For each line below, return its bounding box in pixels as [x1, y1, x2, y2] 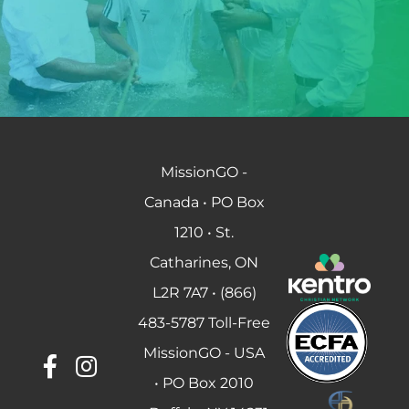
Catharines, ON [150, 254, 259, 271]
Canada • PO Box [143, 194, 265, 211]
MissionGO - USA [143, 344, 266, 362]
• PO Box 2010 [154, 374, 255, 392]
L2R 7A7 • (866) [152, 284, 257, 301]
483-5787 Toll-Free [138, 314, 271, 331]
